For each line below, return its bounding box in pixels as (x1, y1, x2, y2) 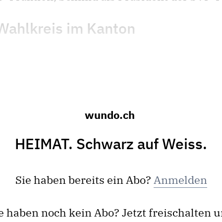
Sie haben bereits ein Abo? (15, 172, 154, 187)
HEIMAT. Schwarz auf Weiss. (15, 133, 207, 153)
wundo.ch (85, 107, 135, 122)
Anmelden (153, 172, 207, 187)
